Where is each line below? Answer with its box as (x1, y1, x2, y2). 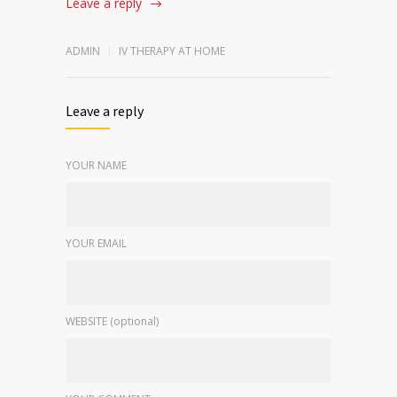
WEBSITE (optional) (66, 313, 159, 329)
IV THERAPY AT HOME (119, 43, 225, 58)
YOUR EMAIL (66, 235, 127, 251)
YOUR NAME (66, 157, 127, 173)
